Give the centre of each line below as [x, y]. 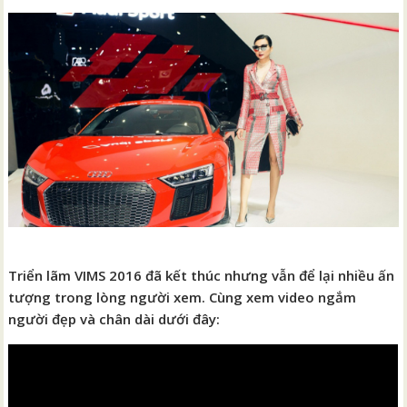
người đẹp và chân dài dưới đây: [114, 319]
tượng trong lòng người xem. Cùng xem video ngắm [183, 298]
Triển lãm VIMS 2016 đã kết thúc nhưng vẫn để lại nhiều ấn [202, 276]
